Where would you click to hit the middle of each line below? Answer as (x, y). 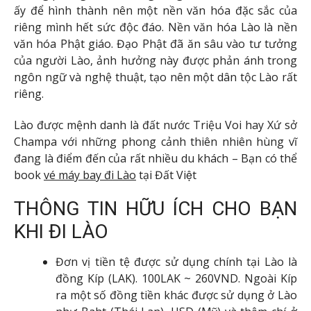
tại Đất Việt (166, 175)
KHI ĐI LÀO (61, 232)
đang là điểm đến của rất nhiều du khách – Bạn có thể (155, 158)
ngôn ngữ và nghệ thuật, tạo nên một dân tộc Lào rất (155, 77)
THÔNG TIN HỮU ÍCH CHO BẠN (155, 209)
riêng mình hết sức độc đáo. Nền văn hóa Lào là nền (155, 27)
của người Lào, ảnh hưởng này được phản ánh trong (155, 60)
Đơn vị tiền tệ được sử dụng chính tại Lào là (176, 262)
